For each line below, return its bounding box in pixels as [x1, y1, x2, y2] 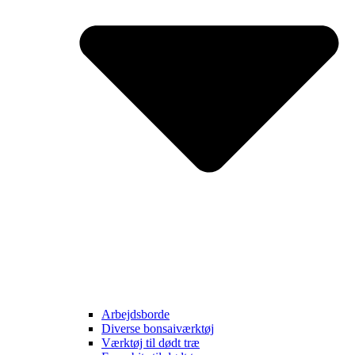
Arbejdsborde [101, 307, 170, 322]
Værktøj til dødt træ [101, 336, 200, 350]
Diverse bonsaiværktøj [101, 322, 214, 336]
